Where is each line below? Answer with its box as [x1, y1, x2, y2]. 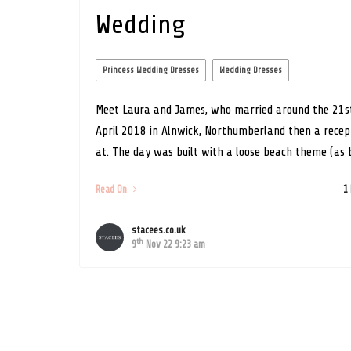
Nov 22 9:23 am [143, 237, 205, 250]
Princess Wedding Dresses [103, 64, 199, 75]
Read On [96, 183, 129, 195]
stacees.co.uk [132, 224, 186, 237]
